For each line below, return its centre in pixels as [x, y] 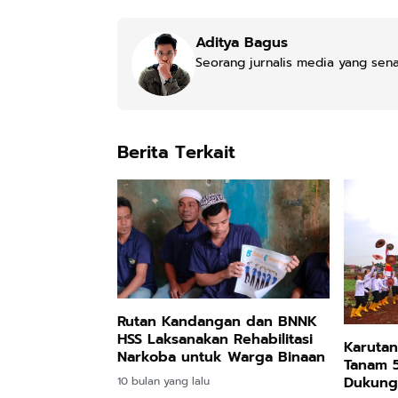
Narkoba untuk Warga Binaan [221, 357]
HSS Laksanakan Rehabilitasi [215, 339]
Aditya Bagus [242, 42]
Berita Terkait [176, 151]
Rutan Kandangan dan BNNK [217, 321]
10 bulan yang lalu [163, 381]
